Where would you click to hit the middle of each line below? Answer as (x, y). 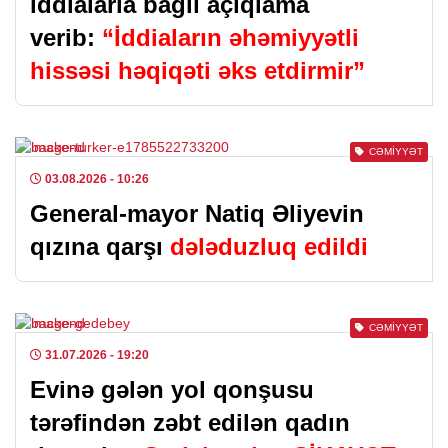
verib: (62, 37)
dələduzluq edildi (269, 246)
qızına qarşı (100, 246)
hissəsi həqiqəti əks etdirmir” (197, 70)
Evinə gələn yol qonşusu (172, 389)
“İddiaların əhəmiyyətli (227, 37)
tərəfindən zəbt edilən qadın (190, 422)
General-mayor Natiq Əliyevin (197, 213)
